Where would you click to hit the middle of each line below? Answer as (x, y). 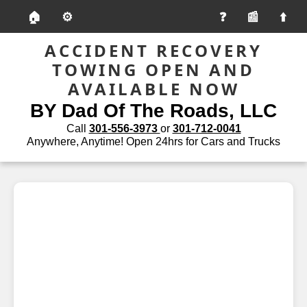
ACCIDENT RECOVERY (153, 50)
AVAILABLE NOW (153, 89)
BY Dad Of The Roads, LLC (153, 111)
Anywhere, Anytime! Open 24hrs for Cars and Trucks (153, 142)
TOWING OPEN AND (153, 70)
